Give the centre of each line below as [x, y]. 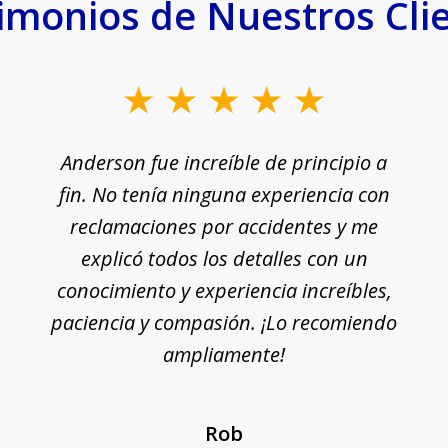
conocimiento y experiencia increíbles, [224, 291]
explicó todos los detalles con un [224, 259]
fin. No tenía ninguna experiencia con [224, 195]
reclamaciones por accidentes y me [224, 227]
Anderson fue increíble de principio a [224, 163]
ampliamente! [224, 355]
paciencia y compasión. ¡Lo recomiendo [224, 323]
